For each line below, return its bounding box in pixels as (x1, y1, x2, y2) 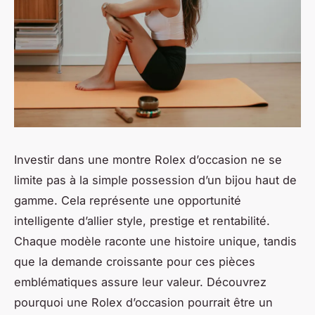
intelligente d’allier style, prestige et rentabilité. (14, 213, 270, 228)
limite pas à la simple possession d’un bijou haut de (14, 172, 297, 187)
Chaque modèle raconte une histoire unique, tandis (14, 233, 297, 248)
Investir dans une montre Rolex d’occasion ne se (14, 152, 282, 167)
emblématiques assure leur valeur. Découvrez (14, 274, 266, 289)
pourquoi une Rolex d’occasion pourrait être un (14, 295, 273, 309)
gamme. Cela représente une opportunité (14, 193, 241, 207)
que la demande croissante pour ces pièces (14, 254, 255, 269)
